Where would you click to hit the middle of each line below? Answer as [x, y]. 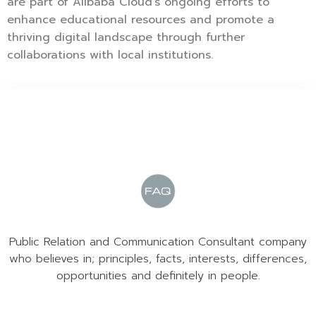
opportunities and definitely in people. [158, 276]
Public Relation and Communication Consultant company [158, 242]
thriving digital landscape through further [126, 38]
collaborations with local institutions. [110, 55]
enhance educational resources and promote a [141, 20]
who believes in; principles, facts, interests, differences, [158, 259]
